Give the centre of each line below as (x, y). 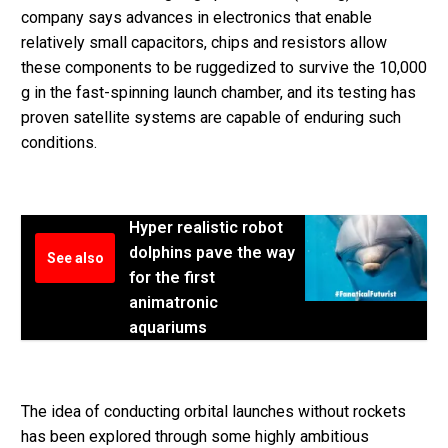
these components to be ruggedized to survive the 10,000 (224, 67)
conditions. (59, 142)
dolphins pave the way (212, 253)
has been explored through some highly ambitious (195, 436)
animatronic (173, 303)
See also (75, 258)
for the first (172, 278)
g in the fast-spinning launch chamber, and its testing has (218, 92)
